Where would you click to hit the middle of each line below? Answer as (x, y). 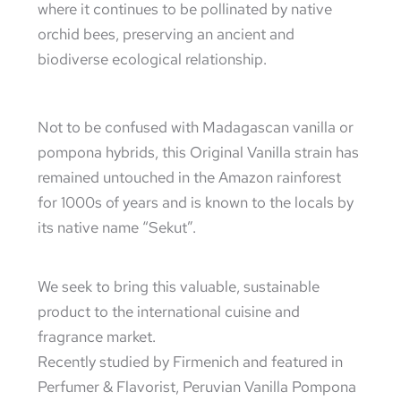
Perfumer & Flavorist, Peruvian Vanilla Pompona (197, 387)
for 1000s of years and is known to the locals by (196, 202)
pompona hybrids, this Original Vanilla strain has (199, 152)
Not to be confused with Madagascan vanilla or (196, 127)
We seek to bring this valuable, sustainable (179, 286)
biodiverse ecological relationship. (153, 59)
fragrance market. (97, 337)
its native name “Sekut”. (117, 227)
